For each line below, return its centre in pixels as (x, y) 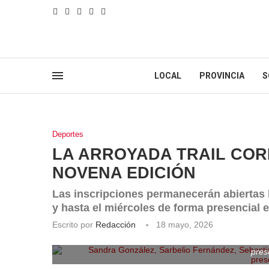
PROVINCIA (222, 76)
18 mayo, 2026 (185, 225)
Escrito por (74, 225)
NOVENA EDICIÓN (124, 173)
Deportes (68, 134)
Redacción (116, 225)
